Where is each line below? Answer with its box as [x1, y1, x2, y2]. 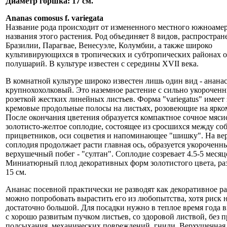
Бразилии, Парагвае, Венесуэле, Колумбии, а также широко [6, 41, 212, 50]
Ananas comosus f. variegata [6, 13, 103, 22]
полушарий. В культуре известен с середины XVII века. [6, 59, 199, 68]
